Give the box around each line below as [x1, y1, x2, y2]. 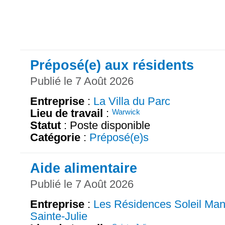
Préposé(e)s [89, 131, 149, 144]
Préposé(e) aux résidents [30, 57, 194, 73]
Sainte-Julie [30, 210, 87, 223]
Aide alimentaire [30, 160, 137, 176]
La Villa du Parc [93, 95, 170, 108]
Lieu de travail [30, 107, 103, 120]
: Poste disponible [61, 119, 150, 132]
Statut [30, 119, 61, 132]
